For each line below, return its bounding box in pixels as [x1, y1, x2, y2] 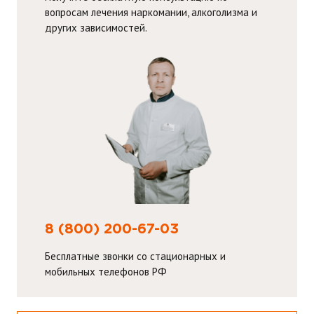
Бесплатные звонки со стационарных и [45, 249, 226, 263]
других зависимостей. [45, 20, 147, 34]
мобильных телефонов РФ [45, 264, 167, 278]
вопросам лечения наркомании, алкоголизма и [45, 5, 257, 19]
